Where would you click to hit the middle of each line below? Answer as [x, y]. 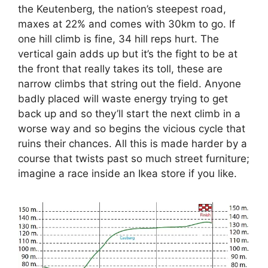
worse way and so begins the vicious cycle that [132, 128]
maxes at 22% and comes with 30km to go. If [127, 24]
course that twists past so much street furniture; [134, 158]
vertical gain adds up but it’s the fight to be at [128, 54]
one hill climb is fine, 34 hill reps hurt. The [118, 39]
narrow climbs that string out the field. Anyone [130, 83]
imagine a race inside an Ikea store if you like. [127, 173]
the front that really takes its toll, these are [120, 68]
